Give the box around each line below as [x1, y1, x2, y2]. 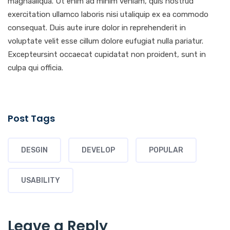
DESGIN [21, 145, 48, 155]
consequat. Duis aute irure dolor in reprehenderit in [8, 23, 186, 32]
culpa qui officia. [8, 63, 63, 72]
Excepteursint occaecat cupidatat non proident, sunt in [8, 49, 206, 59]
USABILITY [21, 176, 60, 185]
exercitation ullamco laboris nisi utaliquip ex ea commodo [8, 9, 208, 19]
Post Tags [8, 111, 55, 125]
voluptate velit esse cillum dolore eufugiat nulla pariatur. [8, 36, 203, 46]
